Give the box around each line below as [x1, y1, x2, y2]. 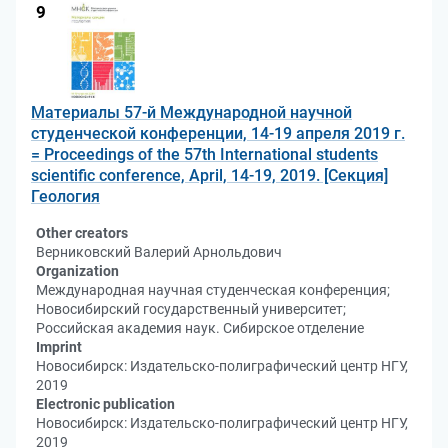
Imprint [36, 339, 82, 355]
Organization [36, 263, 119, 279]
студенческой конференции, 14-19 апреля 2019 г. [31, 124, 405, 143]
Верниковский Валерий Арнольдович [36, 244, 282, 260]
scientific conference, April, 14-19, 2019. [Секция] [31, 166, 388, 185]
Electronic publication [36, 396, 175, 412]
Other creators [36, 225, 128, 241]
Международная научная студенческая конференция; [36, 282, 390, 298]
